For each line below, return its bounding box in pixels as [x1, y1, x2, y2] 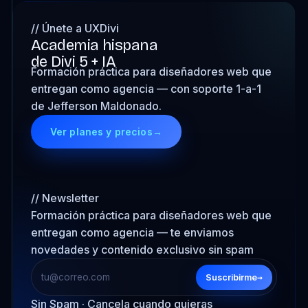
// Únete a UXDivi [30, 21, 119, 35]
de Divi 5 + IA [30, 53, 116, 71]
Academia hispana [30, 36, 158, 54]
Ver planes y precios [49, 126, 153, 137]
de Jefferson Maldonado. [30, 99, 162, 113]
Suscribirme [206, 272, 258, 283]
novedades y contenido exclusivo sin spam [30, 243, 254, 256]
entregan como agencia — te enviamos [30, 225, 234, 239]
